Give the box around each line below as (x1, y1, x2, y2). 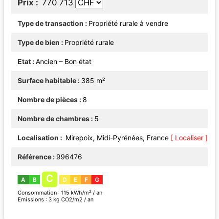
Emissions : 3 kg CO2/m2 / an (18, 196, 93, 203)
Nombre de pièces (18, 95, 78, 104)
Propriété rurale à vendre (88, 19, 168, 27)
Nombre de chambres (18, 114, 89, 123)
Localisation (18, 133, 59, 142)
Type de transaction (18, 19, 84, 27)
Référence (18, 152, 51, 161)
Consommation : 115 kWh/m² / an (18, 189, 102, 196)
